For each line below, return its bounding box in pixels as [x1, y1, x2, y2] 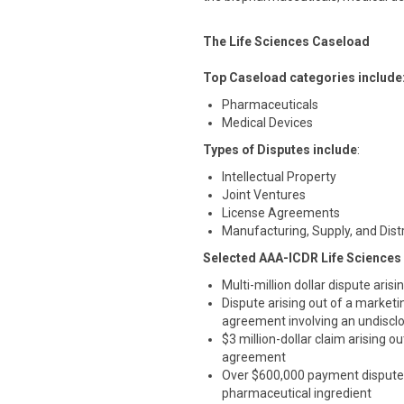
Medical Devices [222, 115, 313, 130]
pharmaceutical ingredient [222, 386, 372, 400]
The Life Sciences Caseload [203, 34, 370, 49]
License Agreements [222, 206, 340, 220]
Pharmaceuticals [222, 97, 318, 112]
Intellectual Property [222, 170, 336, 184]
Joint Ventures [222, 188, 306, 202]
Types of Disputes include [203, 142, 357, 157]
